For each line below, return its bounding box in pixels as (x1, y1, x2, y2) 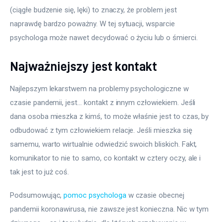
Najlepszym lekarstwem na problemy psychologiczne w (10, 84, 191, 93)
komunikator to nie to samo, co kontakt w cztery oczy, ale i (10, 153, 203, 163)
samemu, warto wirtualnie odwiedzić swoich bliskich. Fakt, (10, 139, 199, 149)
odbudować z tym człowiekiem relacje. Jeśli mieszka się (10, 125, 194, 135)
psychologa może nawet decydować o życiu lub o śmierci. (10, 33, 198, 43)
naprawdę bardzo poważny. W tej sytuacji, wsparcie (10, 19, 177, 29)
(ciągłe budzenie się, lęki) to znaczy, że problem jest (10, 5, 179, 15)
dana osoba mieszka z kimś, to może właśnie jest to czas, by (10, 111, 211, 121)
